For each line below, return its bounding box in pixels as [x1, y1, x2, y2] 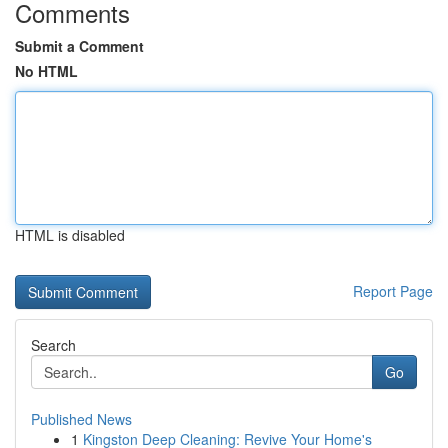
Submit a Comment [15, 36, 144, 56]
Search [31, 335, 76, 355]
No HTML [15, 61, 78, 81]
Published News [31, 409, 132, 429]
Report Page [353, 281, 433, 301]
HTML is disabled [15, 225, 125, 245]
